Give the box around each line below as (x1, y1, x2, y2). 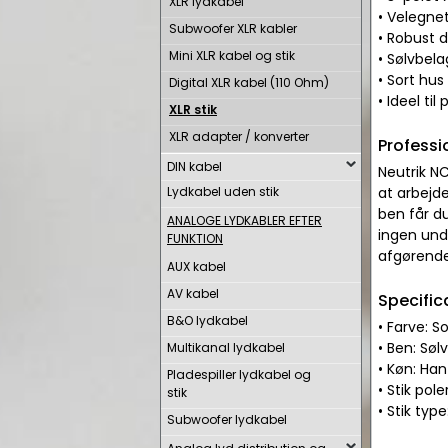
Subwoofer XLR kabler (169, 20, 297, 37)
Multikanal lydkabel (167, 339, 285, 356)
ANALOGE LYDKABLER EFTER (167, 212, 322, 229)
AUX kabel (167, 258, 226, 275)
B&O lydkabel (167, 312, 248, 329)
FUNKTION (167, 230, 223, 247)
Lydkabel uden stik (167, 183, 279, 200)
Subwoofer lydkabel (167, 411, 287, 428)
